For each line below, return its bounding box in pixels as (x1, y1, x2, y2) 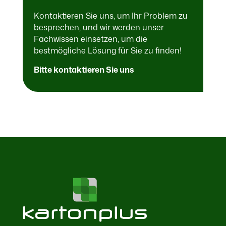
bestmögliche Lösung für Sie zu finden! (33, 44, 182, 56)
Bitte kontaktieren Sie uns (33, 64, 134, 75)
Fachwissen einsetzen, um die (33, 33, 147, 44)
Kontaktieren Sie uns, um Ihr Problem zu (33, 10, 188, 21)
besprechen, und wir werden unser (33, 21, 164, 33)
